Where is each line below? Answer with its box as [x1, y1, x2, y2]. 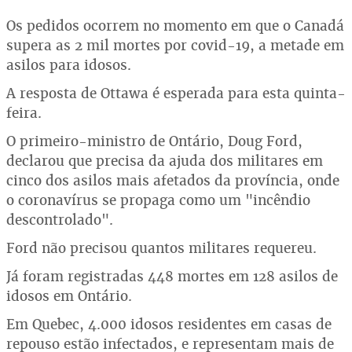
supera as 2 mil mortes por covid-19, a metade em [6, 36, 344, 54]
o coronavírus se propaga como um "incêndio [6, 191, 310, 209]
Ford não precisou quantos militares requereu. [6, 239, 317, 257]
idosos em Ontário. [6, 287, 132, 305]
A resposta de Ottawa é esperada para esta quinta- [6, 84, 346, 102]
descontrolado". [6, 211, 113, 229]
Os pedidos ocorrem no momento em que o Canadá [6, 16, 344, 35]
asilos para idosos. [6, 56, 131, 74]
